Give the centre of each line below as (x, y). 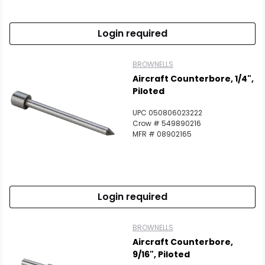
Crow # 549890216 (167, 123)
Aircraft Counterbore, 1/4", (193, 79)
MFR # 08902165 (162, 134)
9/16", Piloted (161, 254)
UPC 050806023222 (167, 113)
